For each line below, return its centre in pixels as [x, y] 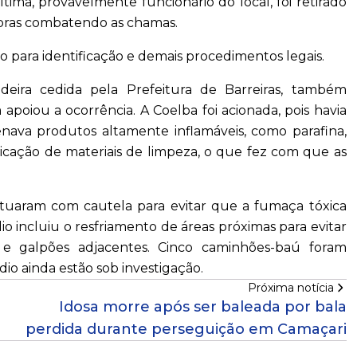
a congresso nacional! [126, 86]
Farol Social [95, 43]
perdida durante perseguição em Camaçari [186, 330]
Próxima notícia [290, 288]
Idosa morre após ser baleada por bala [202, 307]
